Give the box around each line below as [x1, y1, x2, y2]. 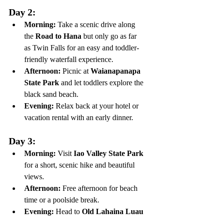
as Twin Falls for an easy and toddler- [24, 44, 139, 52]
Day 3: [9, 136, 36, 146]
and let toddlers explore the [59, 78, 145, 87]
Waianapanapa [91, 67, 142, 75]
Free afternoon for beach [61, 184, 139, 192]
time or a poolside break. [24, 196, 99, 204]
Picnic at [61, 67, 91, 75]
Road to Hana [35, 32, 81, 40]
